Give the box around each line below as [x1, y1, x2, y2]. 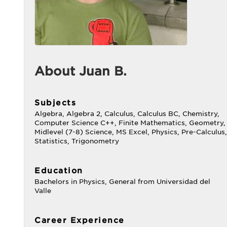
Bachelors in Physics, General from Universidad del [34, 178, 210, 185]
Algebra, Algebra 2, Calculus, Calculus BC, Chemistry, [34, 110, 219, 118]
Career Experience [34, 216, 125, 225]
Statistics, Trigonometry [34, 137, 119, 145]
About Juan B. [34, 64, 127, 79]
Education [34, 166, 83, 175]
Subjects [34, 98, 76, 107]
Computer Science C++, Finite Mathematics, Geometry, [34, 119, 225, 127]
